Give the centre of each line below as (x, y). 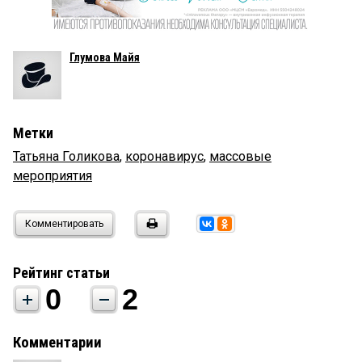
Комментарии (57, 343)
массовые (240, 157)
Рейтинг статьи (61, 273)
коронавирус (164, 157)
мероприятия (53, 176)
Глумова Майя (105, 58)
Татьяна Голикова (66, 157)
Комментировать (64, 224)
